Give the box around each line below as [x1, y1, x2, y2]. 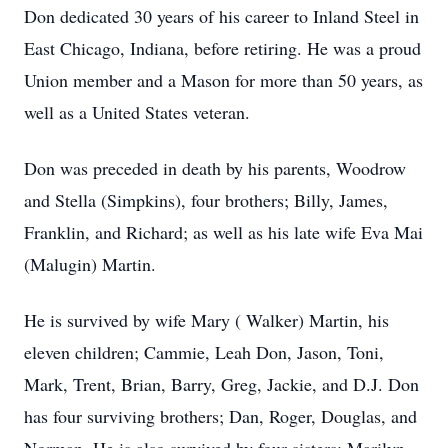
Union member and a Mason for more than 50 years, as [24, 68, 423, 92]
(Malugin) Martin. [24, 252, 156, 276]
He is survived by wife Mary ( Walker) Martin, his [24, 308, 389, 332]
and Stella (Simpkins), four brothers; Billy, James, [24, 188, 388, 212]
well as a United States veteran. [24, 100, 250, 124]
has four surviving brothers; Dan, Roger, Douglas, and [24, 404, 417, 428]
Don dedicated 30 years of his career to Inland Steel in [24, 4, 419, 28]
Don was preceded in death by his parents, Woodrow [24, 156, 406, 180]
